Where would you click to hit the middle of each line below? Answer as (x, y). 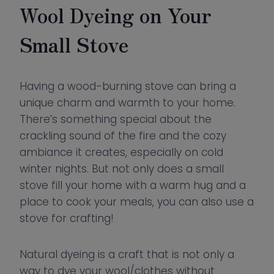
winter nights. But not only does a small (122, 169)
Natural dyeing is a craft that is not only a (127, 254)
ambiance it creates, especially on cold (121, 152)
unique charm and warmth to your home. (128, 103)
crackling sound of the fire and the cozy (123, 136)
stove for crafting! (67, 218)
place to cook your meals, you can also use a (137, 202)
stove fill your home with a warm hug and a (133, 185)
